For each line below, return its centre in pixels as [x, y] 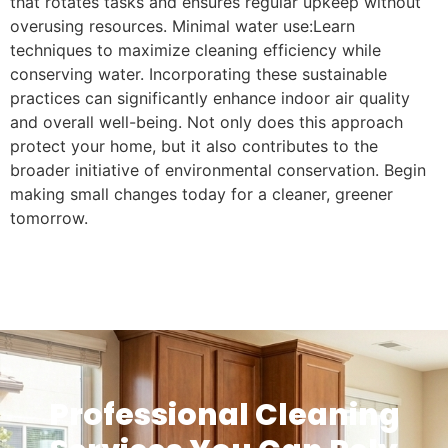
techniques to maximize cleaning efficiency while [195, 50]
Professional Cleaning [224, 414]
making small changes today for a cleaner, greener [201, 194]
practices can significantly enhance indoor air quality [210, 98]
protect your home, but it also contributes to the [194, 146]
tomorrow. [49, 218]
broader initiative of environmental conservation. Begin [218, 170]
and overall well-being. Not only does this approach [206, 122]
